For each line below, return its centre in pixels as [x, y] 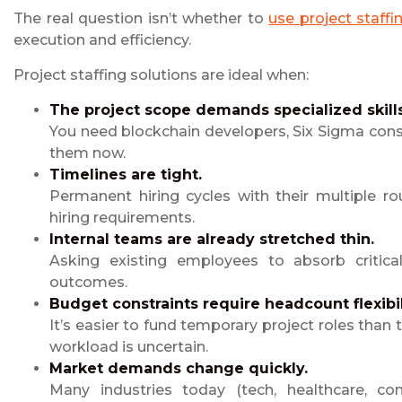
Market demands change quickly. [179, 369]
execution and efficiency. [102, 40]
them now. [87, 153]
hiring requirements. [122, 218]
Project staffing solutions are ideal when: [161, 75]
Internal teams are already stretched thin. [212, 240]
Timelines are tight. [126, 175]
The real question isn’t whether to [141, 19]
